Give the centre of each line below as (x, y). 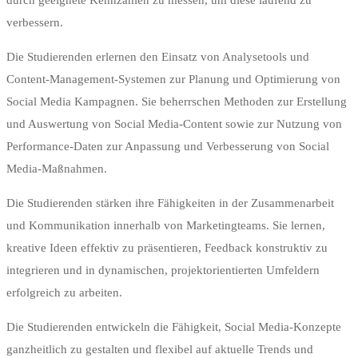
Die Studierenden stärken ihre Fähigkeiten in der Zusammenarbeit (170, 203)
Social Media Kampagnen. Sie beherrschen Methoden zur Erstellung (177, 102)
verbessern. (35, 23)
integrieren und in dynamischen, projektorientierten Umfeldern (163, 270)
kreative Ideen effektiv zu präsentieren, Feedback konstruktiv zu (167, 248)
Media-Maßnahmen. (57, 169)
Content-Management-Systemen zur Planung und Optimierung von (173, 80)
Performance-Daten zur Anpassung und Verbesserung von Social (168, 147)
